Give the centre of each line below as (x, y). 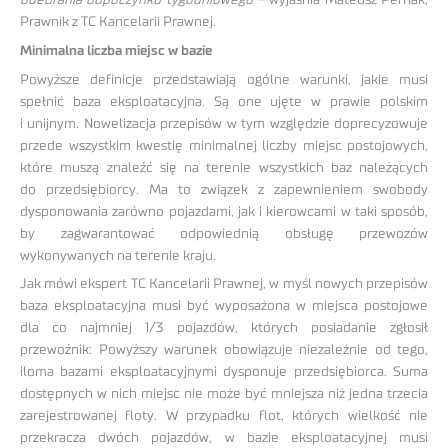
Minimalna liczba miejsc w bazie (116, 50)
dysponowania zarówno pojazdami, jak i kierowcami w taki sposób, (224, 211)
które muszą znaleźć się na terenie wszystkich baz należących (224, 167)
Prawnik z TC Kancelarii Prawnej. (118, 21)
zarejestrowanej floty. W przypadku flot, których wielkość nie (224, 416)
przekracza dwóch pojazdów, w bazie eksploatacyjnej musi (224, 438)
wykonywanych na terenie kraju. (118, 255)
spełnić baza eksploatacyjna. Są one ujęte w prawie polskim (224, 101)
